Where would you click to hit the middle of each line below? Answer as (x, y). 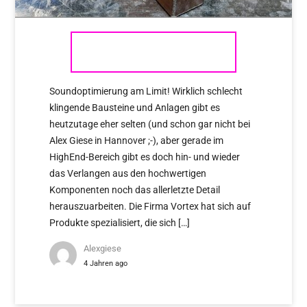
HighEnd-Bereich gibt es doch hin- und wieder (145, 157)
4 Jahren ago (106, 263)
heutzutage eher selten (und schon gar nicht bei (150, 124)
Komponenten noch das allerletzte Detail (135, 189)
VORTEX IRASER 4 (153, 51)
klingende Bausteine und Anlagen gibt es (135, 107)
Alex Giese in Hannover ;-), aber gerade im (137, 140)
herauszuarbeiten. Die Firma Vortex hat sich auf (150, 206)
